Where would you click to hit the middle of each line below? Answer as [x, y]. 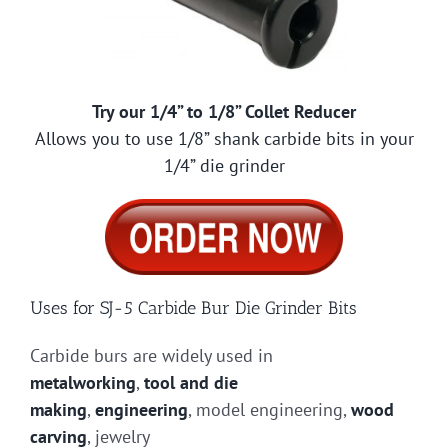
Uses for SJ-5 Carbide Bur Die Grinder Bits [193, 308]
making [58, 410]
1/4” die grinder [224, 166]
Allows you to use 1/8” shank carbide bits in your [224, 139]
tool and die [191, 383]
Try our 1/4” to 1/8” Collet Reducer [224, 112]
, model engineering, [269, 410]
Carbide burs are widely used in [151, 356]
